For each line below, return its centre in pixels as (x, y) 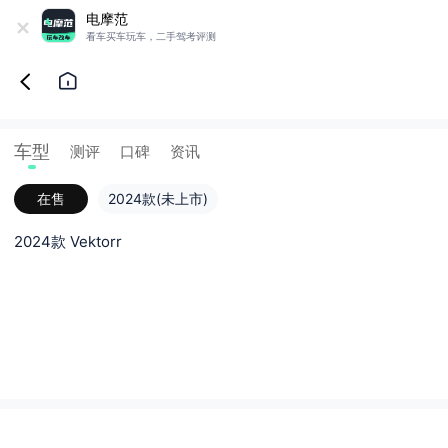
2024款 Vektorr (68, 241)
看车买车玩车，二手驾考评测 (151, 35)
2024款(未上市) (157, 198)
